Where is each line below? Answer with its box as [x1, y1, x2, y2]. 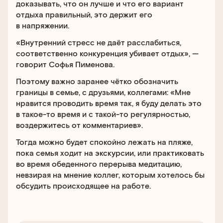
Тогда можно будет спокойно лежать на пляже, [16, 137, 193, 146]
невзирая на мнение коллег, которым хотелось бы [16, 170, 205, 179]
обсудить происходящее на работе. [16, 181, 151, 190]
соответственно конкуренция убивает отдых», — [16, 48, 199, 58]
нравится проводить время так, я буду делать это [16, 98, 202, 108]
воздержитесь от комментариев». [16, 120, 143, 129]
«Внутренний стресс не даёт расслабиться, [16, 37, 181, 47]
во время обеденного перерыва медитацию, [16, 159, 182, 168]
